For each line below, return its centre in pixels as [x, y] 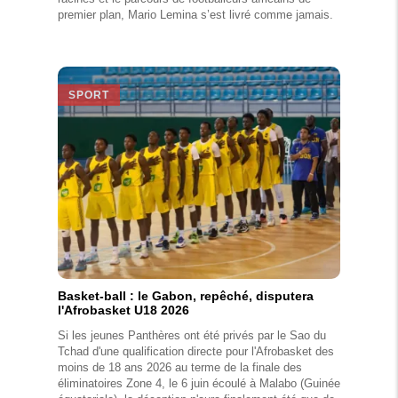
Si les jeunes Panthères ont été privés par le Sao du [192, 335]
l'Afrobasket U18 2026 [123, 310]
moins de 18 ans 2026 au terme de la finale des [180, 367]
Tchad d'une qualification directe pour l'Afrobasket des [196, 351]
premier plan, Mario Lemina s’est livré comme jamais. [195, 14]
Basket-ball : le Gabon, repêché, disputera [186, 296]
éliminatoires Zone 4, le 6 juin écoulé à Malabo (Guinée [199, 383]
